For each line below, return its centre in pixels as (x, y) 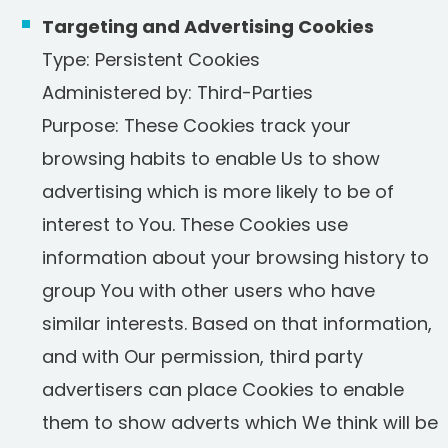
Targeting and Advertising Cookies (208, 26)
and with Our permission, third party (202, 356)
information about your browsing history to (235, 257)
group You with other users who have (208, 290)
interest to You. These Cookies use (195, 224)
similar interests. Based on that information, (237, 323)
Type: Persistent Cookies (151, 59)
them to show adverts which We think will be (240, 422)
